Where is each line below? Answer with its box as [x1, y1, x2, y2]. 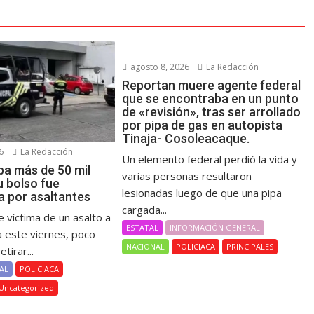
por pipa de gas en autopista [122, 118, 283, 132]
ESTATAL [126, 222, 159, 233]
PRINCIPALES [226, 241, 274, 252]
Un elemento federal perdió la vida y [122, 152, 298, 166]
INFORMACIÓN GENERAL [170, 222, 261, 233]
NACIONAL [126, 241, 165, 252]
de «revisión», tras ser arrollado [122, 104, 301, 119]
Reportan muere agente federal [122, 78, 301, 93]
